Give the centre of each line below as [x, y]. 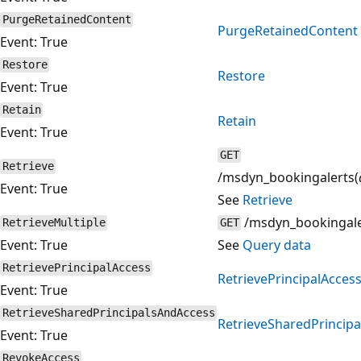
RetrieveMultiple [54, 223]
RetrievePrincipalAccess [76, 268]
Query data [277, 245]
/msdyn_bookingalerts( [288, 177]
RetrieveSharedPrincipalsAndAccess [108, 313]
